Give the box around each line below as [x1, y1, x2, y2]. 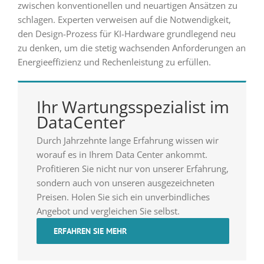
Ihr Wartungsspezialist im [36, 95, 229, 118]
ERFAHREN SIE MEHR [53, 225, 127, 236]
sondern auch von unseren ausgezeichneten [36, 176, 214, 189]
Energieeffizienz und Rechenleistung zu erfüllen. [17, 55, 211, 68]
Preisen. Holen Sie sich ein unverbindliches [36, 190, 210, 203]
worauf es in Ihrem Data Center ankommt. [36, 148, 207, 160]
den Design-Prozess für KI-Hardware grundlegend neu [17, 27, 236, 39]
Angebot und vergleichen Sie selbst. [36, 204, 180, 217]
